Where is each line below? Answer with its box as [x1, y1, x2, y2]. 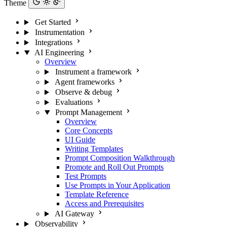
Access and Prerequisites [65, 199, 144, 208]
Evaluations [55, 98, 93, 107]
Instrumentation [34, 28, 85, 37]
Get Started [34, 18, 71, 27]
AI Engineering [34, 48, 84, 57]
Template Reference [65, 190, 129, 199]
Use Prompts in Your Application [65, 181, 170, 190]
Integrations [34, 38, 72, 47]
